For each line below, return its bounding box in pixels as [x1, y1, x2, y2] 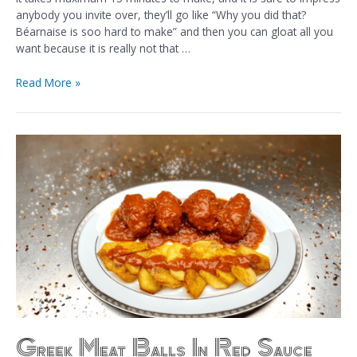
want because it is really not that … [16, 40, 190, 56]
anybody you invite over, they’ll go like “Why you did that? [16, 6, 306, 22]
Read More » [16, 74, 80, 90]
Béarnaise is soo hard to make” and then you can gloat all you [16, 23, 333, 39]
